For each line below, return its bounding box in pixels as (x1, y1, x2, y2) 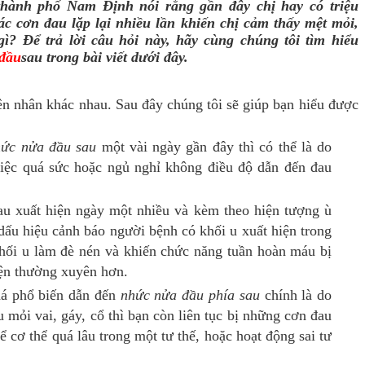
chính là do (259, 286, 332, 303)
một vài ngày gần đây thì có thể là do (101, 139, 332, 155)
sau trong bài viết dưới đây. (21, 49, 188, 65)
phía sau (209, 286, 260, 303)
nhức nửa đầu (120, 286, 209, 303)
